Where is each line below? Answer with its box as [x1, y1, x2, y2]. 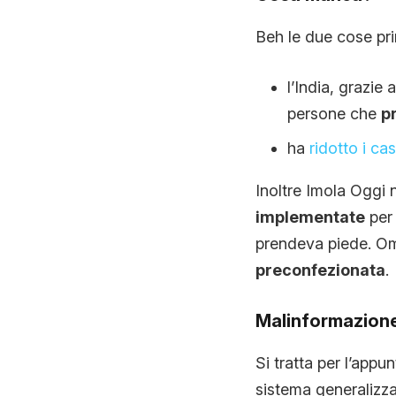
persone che [286, 104, 381, 124]
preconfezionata [255, 261, 385, 280]
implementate [255, 208, 365, 227]
